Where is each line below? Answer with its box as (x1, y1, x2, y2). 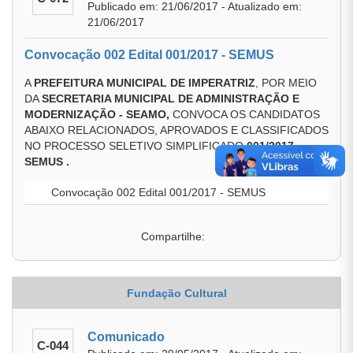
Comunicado (87, 330, 165, 344)
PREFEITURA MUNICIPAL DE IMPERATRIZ (34, 76, 255, 89)
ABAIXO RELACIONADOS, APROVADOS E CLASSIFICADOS (24, 124, 329, 136)
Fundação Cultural (126, 287, 227, 299)
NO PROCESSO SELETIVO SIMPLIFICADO (24, 139, 247, 152)
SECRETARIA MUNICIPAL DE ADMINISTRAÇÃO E (42, 92, 299, 105)
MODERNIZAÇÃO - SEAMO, (24, 108, 169, 121)
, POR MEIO (255, 76, 317, 89)
